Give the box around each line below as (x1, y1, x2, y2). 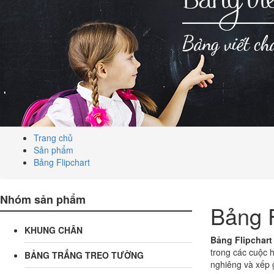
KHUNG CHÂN (24, 223, 83, 236)
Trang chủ (34, 131, 73, 144)
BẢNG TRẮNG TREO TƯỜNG (24, 248, 144, 261)
